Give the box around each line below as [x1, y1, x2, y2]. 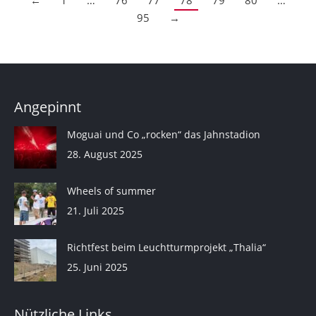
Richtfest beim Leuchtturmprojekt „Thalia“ [67, 241, 266, 255]
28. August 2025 [67, 147, 142, 162]
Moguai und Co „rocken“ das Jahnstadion [67, 128, 260, 142]
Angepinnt [14, 97, 81, 117]
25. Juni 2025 [67, 260, 128, 274]
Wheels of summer [67, 184, 156, 198]
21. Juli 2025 [67, 204, 124, 218]
